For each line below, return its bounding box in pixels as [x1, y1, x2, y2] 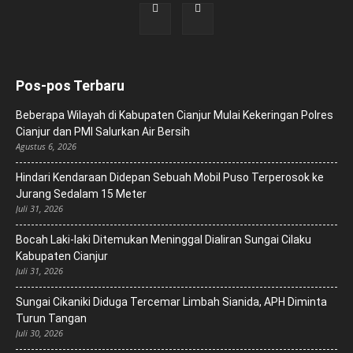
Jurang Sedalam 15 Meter [16, 188, 147, 201]
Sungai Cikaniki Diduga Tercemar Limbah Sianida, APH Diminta [16, 295, 327, 309]
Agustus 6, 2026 [16, 140, 76, 153]
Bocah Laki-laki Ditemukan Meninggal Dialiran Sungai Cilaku [16, 233, 311, 247]
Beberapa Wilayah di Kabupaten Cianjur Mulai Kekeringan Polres [16, 109, 333, 122]
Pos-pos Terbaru [16, 77, 124, 95]
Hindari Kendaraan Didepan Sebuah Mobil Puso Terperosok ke [16, 171, 324, 184]
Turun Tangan [16, 312, 87, 325]
